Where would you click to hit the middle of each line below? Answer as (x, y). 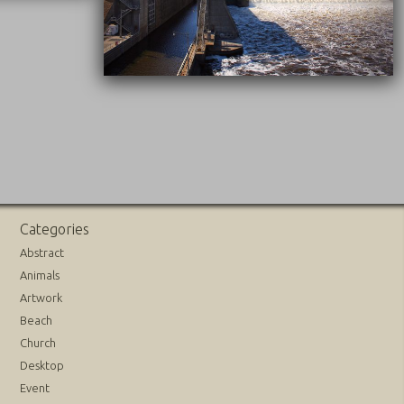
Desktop (42, 365)
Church (38, 342)
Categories (55, 229)
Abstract (42, 252)
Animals (40, 275)
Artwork (41, 297)
